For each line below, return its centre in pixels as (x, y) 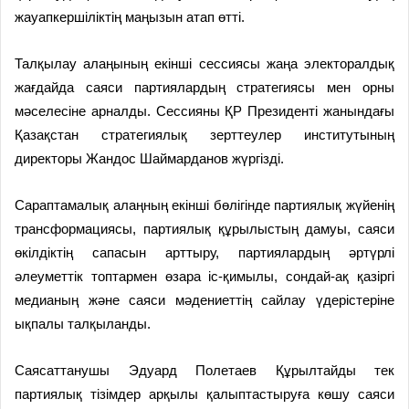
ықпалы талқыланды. (83, 324)
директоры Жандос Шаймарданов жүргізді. (149, 159)
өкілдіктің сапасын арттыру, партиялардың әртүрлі (204, 253)
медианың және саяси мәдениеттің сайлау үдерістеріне (204, 300)
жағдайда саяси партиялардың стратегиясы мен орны (204, 88)
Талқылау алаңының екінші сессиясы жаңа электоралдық (204, 64)
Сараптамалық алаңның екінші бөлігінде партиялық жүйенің (204, 205)
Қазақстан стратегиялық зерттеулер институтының (204, 135)
